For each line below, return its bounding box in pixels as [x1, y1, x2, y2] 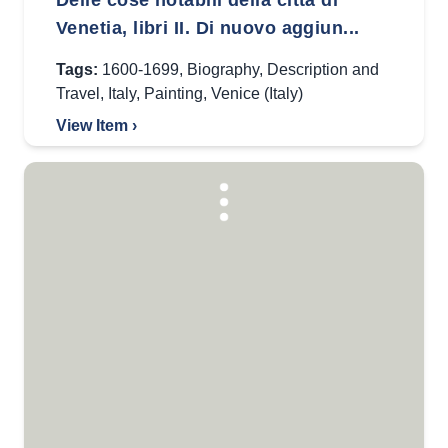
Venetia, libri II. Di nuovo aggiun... [56, 18, 360, 38]
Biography [187, 61, 259, 78]
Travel [56, 85, 100, 102]
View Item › [56, 117, 137, 134]
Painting [144, 85, 203, 102]
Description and [267, 61, 379, 78]
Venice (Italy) [211, 85, 303, 102]
